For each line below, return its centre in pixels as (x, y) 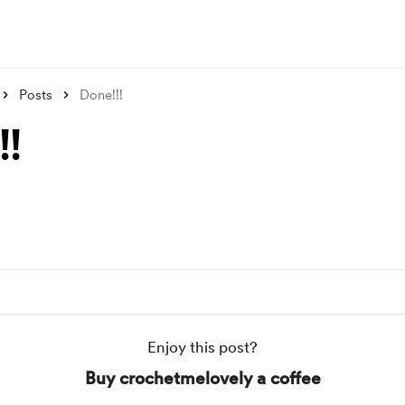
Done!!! (101, 95)
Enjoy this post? (202, 347)
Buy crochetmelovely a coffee (202, 378)
